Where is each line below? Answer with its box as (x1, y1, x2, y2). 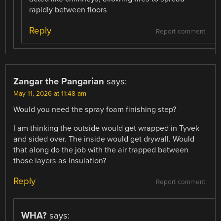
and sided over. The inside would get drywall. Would (13, 134, 195, 144)
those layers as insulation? (13, 155, 107, 166)
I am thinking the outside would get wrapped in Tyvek (13, 123, 200, 133)
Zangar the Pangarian (13, 75, 105, 87)
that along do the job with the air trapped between (13, 145, 189, 155)
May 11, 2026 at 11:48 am (13, 89, 87, 98)
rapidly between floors (29, 5, 108, 15)
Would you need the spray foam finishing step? (13, 104, 177, 114)
